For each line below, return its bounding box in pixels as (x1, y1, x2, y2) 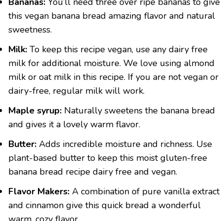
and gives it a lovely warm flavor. (8, 118, 140, 131)
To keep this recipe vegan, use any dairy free (27, 43, 208, 56)
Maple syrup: (8, 105, 62, 117)
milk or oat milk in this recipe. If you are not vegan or (8, 71, 219, 83)
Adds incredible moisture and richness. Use (37, 138, 212, 150)
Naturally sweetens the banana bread (62, 105, 215, 117)
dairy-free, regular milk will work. (8, 85, 145, 97)
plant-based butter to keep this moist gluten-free (8, 152, 207, 164)
